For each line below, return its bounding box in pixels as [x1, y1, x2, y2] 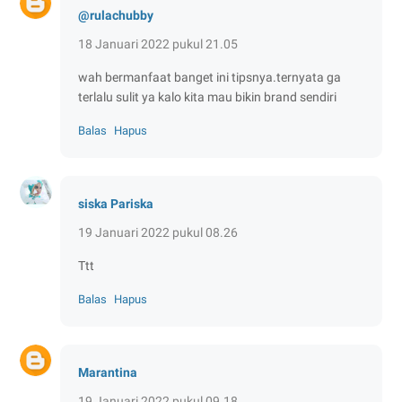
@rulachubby [78, 7, 153, 22]
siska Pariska [78, 196, 153, 211]
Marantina [78, 364, 137, 380]
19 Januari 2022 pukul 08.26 [78, 224, 238, 240]
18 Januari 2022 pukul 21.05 [78, 36, 238, 51]
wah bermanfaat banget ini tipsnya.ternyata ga [78, 69, 341, 84]
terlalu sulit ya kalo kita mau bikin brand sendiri [78, 89, 336, 104]
